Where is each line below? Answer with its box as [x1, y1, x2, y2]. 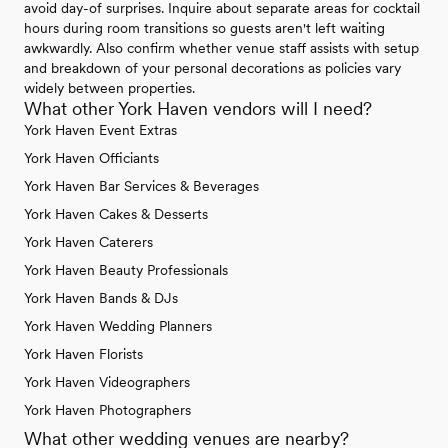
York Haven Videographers [24, 374, 190, 391]
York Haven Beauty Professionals [24, 262, 228, 279]
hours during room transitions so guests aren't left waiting [24, 20, 385, 37]
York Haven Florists [24, 346, 143, 363]
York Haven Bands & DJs [24, 290, 178, 307]
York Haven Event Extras [24, 122, 177, 139]
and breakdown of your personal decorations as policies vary [24, 60, 401, 77]
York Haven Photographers [24, 402, 191, 419]
